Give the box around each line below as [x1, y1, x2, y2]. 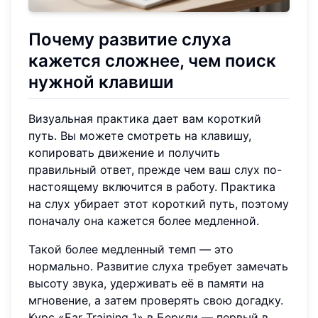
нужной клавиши [28, 71, 174, 92]
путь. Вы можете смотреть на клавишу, [28, 128, 251, 143]
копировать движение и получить [28, 145, 220, 160]
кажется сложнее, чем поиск [28, 50, 276, 71]
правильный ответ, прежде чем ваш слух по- [28, 162, 282, 177]
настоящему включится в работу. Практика [28, 179, 275, 194]
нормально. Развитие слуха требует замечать [28, 258, 288, 273]
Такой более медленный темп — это [28, 241, 234, 256]
